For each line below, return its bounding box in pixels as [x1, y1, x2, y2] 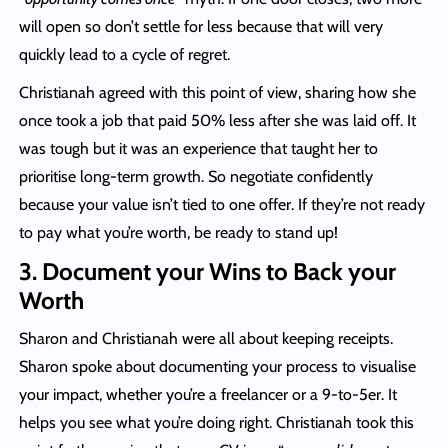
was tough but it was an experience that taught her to [18, 139, 378, 159]
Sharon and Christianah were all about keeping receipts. [18, 329, 393, 349]
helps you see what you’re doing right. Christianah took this [18, 413, 414, 433]
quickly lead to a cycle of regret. [18, 45, 230, 65]
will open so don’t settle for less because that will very [18, 17, 383, 37]
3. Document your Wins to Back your [18, 257, 396, 287]
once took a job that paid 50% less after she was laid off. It [18, 111, 416, 131]
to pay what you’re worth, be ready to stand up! [18, 223, 338, 243]
